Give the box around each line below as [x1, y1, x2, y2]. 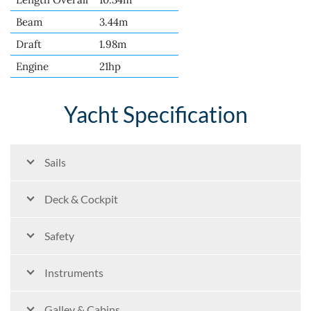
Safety [44, 228, 74, 242]
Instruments [44, 265, 103, 279]
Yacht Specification [63, 100, 248, 128]
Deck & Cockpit [44, 192, 118, 205]
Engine [16, 59, 49, 73]
